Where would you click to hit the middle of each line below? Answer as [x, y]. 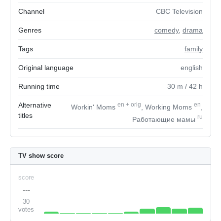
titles [25, 115]
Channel [31, 11]
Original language [46, 68]
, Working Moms [167, 107]
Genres [30, 30]
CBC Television [179, 11]
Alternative [35, 105]
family [194, 49]
